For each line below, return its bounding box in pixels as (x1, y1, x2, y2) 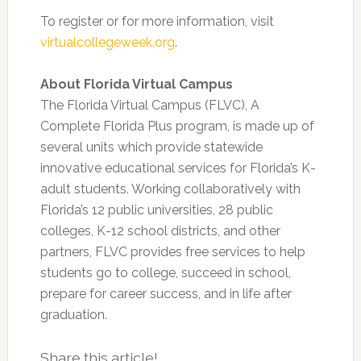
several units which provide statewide (39, 139, 263, 155)
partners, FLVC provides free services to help (39, 244, 305, 259)
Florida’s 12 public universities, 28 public (39, 202, 273, 218)
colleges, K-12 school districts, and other (39, 223, 280, 239)
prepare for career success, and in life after (39, 286, 292, 301)
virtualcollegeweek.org (39, 35, 175, 50)
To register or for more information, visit (39, 14, 274, 29)
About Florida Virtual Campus (39, 77, 233, 92)
